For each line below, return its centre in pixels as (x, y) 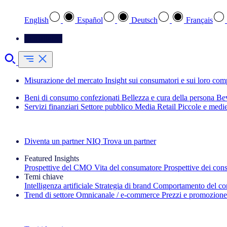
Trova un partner (129, 141)
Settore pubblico (107, 107)
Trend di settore (49, 195)
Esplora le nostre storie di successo (59, 124)
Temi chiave (44, 177)
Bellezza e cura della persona (168, 98)
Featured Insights (52, 158)
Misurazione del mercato (64, 80)
